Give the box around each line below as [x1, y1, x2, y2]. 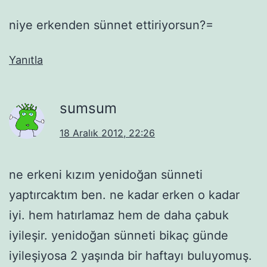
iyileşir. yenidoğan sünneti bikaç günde [9, 228, 228, 243]
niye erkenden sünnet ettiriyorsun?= [9, 17, 213, 32]
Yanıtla [9, 53, 43, 66]
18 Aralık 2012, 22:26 [60, 126, 155, 139]
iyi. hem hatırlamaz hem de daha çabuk [9, 207, 229, 222]
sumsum [60, 99, 117, 117]
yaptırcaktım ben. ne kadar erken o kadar [9, 187, 240, 202]
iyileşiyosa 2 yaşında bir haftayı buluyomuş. [9, 248, 252, 263]
